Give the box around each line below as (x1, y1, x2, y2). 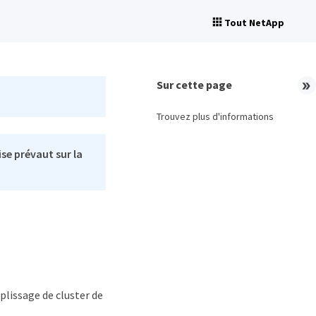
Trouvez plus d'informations (157, 110, 274, 123)
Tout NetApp (224, 16, 284, 29)
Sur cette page (157, 78, 232, 92)
